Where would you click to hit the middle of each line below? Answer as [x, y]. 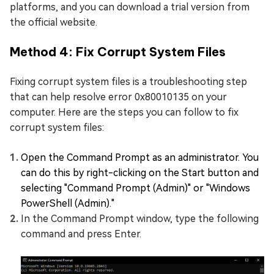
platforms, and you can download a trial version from [130, 7]
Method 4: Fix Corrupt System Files [118, 52]
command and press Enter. [81, 234]
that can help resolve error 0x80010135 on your [118, 97]
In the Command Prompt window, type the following [140, 219]
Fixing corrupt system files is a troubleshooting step [128, 82]
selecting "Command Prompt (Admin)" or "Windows [135, 188]
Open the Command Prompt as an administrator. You [140, 158]
